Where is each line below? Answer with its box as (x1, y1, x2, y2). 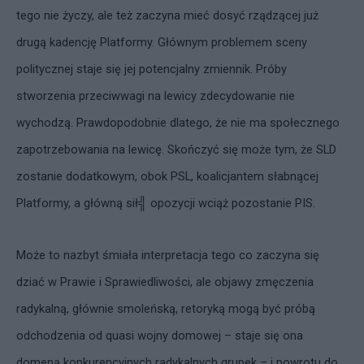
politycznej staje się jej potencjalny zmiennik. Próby (16, 62, 287, 76)
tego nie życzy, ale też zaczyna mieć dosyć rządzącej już (16, 8, 318, 23)
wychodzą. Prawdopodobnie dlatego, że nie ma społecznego (16, 115, 340, 130)
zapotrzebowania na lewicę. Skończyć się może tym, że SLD (16, 142, 336, 157)
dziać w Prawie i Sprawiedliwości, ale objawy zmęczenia (16, 275, 314, 289)
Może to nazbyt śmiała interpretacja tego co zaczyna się (16, 248, 319, 262)
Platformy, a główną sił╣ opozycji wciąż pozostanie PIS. (16, 196, 315, 210)
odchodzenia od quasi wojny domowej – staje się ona (16, 328, 303, 343)
